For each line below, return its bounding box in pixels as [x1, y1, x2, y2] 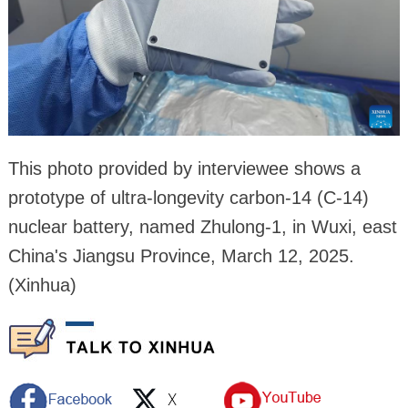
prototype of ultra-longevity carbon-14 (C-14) [7, 187, 369, 208]
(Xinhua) [7, 274, 76, 295]
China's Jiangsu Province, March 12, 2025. [7, 245, 354, 266]
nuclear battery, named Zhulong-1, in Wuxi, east [7, 216, 397, 237]
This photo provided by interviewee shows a [7, 158, 361, 178]
